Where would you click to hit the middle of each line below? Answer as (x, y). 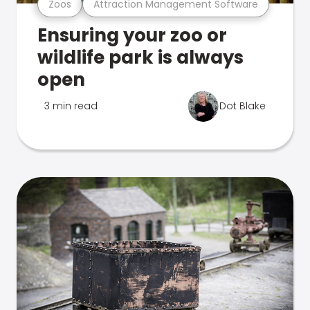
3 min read (71, 106)
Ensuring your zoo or (132, 35)
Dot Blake (243, 106)
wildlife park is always (140, 57)
